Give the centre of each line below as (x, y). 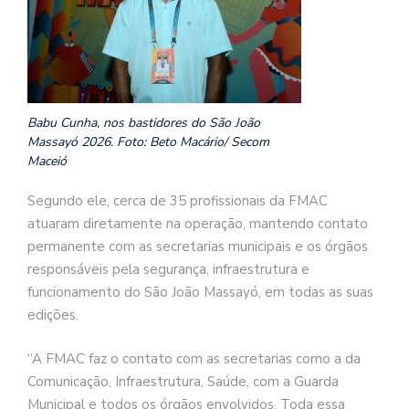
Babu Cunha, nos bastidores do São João (144, 123)
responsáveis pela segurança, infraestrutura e (168, 270)
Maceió (47, 162)
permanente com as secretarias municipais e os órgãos (198, 247)
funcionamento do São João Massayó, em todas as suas (200, 293)
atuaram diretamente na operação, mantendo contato (198, 224)
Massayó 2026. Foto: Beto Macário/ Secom (148, 142)
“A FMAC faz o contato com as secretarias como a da (194, 358)
